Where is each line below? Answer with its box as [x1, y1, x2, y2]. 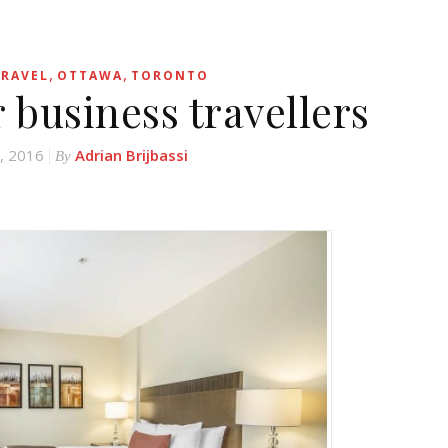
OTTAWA [56, 67, 123, 84]
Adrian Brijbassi [74, 145, 188, 165]
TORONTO [130, 67, 209, 84]
